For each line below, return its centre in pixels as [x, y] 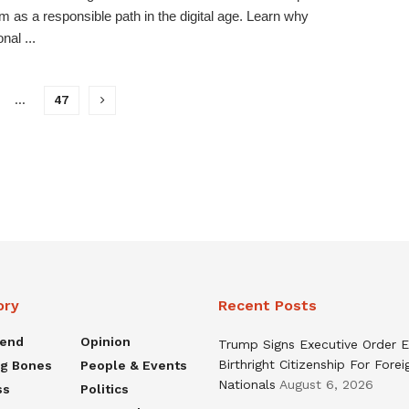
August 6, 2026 [326, 384]
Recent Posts [267, 305]
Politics [104, 388]
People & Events [133, 365]
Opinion [105, 341]
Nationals [247, 384]
